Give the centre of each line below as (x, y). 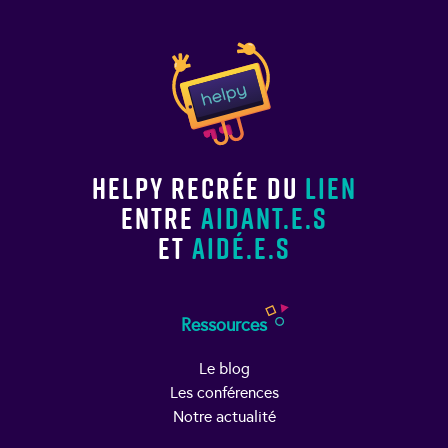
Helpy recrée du (198, 187)
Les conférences (224, 392)
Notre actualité (224, 416)
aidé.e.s (241, 247)
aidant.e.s (264, 217)
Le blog (224, 368)
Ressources (224, 324)
